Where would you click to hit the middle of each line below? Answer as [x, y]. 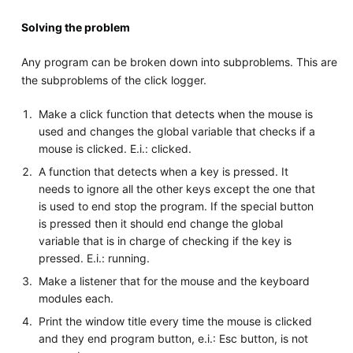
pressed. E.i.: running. [95, 258]
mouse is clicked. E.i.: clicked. [115, 149]
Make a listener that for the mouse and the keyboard [175, 281]
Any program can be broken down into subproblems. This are [179, 62]
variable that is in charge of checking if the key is [165, 241]
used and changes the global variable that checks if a [177, 132]
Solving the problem [75, 28]
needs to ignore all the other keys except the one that [177, 189]
